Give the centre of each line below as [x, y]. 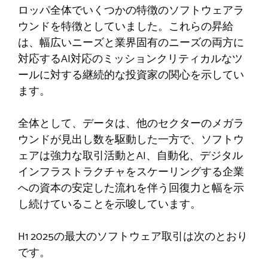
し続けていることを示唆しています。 [109, 204]
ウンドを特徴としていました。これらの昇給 [126, 27]
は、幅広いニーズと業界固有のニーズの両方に [131, 43]
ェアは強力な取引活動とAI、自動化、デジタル [130, 156]
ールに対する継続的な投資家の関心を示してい [131, 75]
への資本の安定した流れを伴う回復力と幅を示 [131, 188]
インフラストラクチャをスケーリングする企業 [131, 172]
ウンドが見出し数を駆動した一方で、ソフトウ [131, 140]
